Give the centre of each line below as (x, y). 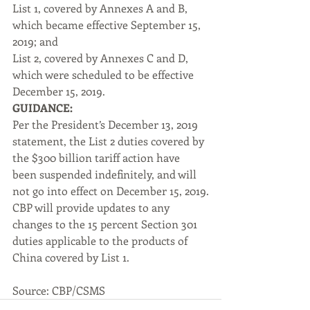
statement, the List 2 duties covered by (110, 141)
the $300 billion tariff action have (98, 157)
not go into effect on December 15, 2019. (111, 191)
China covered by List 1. (71, 257)
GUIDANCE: (43, 108)
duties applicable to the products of (101, 240)
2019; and (35, 41)
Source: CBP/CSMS (59, 290)
